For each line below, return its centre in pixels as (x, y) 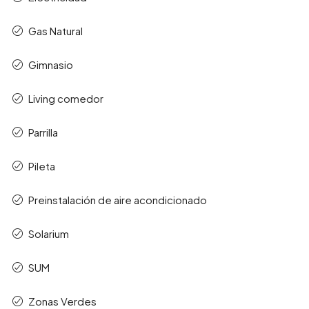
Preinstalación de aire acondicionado (117, 200)
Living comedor (66, 99)
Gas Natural (55, 31)
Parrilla (43, 132)
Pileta (41, 166)
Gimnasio (50, 65)
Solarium (48, 234)
